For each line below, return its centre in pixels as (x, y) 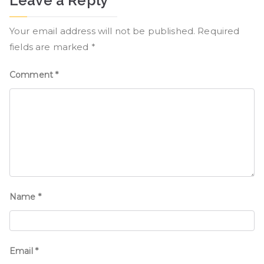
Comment (33, 75)
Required (219, 31)
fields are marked (50, 47)
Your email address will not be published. (103, 31)
